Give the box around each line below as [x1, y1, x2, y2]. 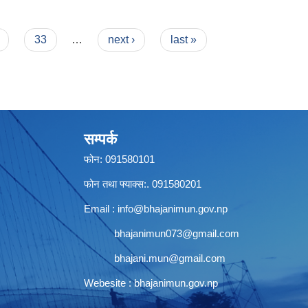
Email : [84, 202, 118, 214]
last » [170, 33, 197, 45]
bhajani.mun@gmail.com [114, 252, 225, 264]
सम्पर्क [84, 130, 117, 148]
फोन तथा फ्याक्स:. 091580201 [84, 177, 201, 190]
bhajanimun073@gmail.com [114, 227, 239, 239]
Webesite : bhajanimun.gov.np [84, 276, 218, 289]
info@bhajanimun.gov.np [118, 202, 228, 214]
